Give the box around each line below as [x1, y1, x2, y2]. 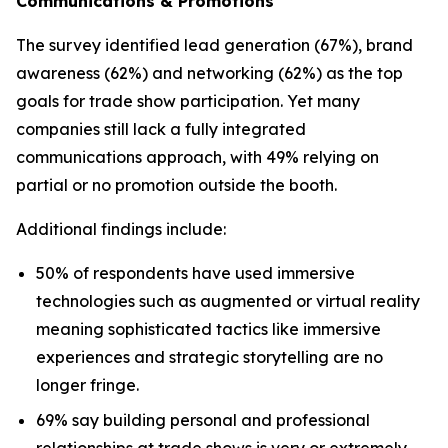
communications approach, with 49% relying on [16, 147, 379, 167]
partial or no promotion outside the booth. [16, 175, 337, 195]
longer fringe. [36, 375, 139, 395]
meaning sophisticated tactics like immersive [36, 319, 381, 339]
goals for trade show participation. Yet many [16, 91, 360, 111]
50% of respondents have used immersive [36, 263, 355, 283]
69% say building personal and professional [36, 409, 370, 430]
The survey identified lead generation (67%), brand [16, 35, 413, 55]
